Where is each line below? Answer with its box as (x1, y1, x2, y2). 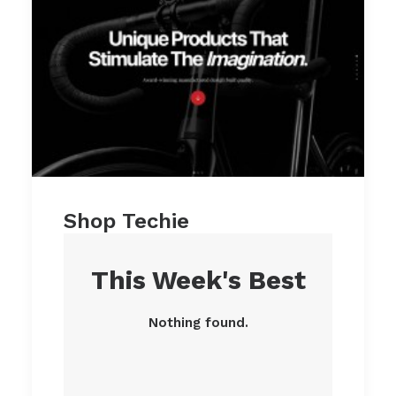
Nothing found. (148, 314, 248, 331)
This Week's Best (90, 264, 306, 295)
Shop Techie (64, 208, 189, 233)
